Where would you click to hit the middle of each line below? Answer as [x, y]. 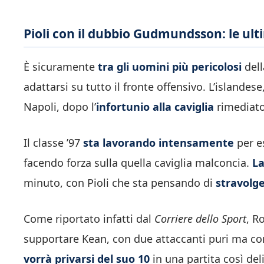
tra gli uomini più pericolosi [170, 67]
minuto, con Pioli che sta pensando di [120, 183]
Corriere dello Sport [200, 219]
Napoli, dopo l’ [60, 107]
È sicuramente [61, 67]
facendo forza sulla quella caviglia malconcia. [138, 163]
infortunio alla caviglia [155, 107]
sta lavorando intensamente [159, 143]
